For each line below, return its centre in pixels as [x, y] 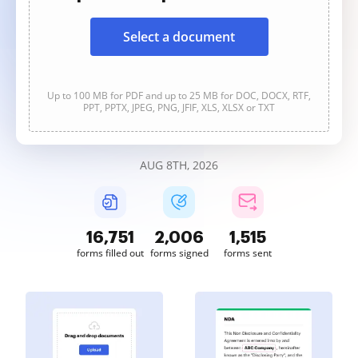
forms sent [248, 253]
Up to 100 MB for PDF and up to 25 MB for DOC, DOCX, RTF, [179, 95]
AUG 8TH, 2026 [179, 165]
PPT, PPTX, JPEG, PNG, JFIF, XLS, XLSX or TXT [179, 107]
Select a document [179, 37]
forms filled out [110, 253]
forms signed [179, 253]
